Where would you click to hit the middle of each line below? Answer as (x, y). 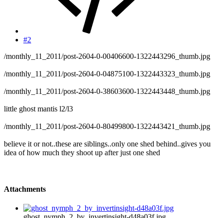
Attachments (25, 189)
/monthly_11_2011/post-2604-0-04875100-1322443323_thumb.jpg (107, 73)
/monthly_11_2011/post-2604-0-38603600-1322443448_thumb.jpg (107, 91)
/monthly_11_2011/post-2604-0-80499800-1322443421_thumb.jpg (107, 126)
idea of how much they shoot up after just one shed (82, 152)
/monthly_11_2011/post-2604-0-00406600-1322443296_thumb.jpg (107, 56)
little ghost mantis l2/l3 (38, 109)
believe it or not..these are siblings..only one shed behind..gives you (107, 144)
